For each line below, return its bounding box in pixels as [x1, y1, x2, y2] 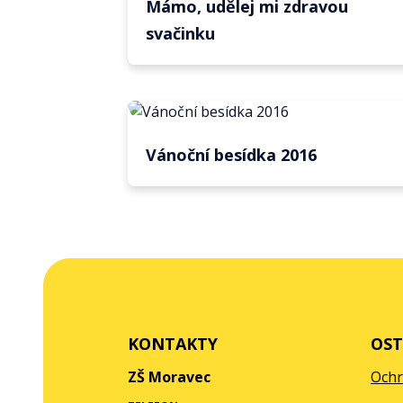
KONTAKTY [128, 333, 218, 354]
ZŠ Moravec [128, 367, 210, 387]
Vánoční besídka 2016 [146, 144, 317, 166]
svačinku [146, 22, 215, 44]
